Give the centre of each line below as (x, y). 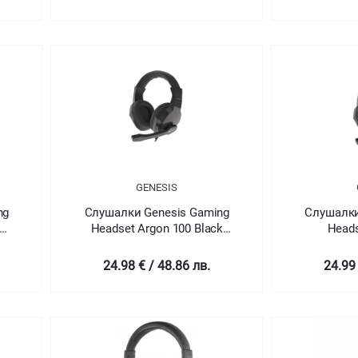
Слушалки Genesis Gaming (157, 212)
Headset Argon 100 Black (157, 228)
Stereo (157, 244)
